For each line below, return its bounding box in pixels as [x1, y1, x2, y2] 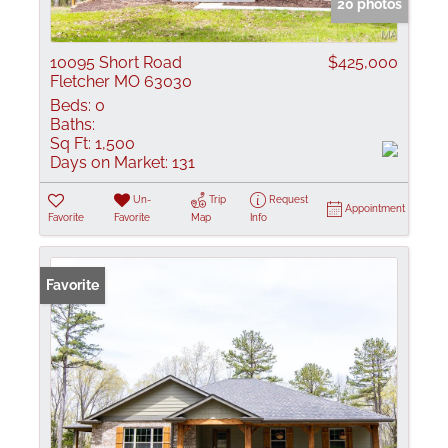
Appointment [345, 203, 405, 214]
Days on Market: [50, 153, 168, 172]
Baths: [50, 115, 95, 134]
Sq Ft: [50, 134, 91, 153]
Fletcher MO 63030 [50, 72, 192, 91]
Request [268, 194, 308, 205]
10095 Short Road [50, 53, 182, 72]
